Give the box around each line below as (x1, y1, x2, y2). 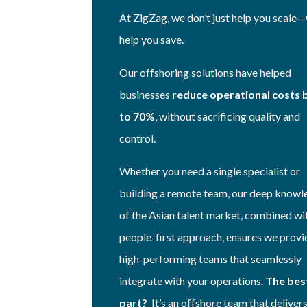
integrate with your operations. (119, 273, 264, 287)
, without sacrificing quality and (155, 109, 301, 123)
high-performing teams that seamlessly (119, 251, 302, 265)
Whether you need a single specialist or (119, 164, 301, 177)
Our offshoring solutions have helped (119, 65, 292, 79)
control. (119, 131, 156, 145)
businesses (119, 87, 173, 101)
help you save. (119, 32, 184, 46)
